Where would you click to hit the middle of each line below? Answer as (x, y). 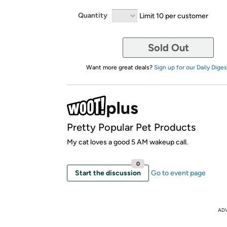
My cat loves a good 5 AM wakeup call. (127, 142)
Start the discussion (108, 173)
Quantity (93, 15)
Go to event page (178, 173)
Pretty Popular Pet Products (131, 127)
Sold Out (168, 47)
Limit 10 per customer (174, 15)
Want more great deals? (120, 67)
